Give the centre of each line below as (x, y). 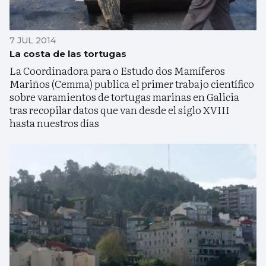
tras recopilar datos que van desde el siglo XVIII (120, 109)
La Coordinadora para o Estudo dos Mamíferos (117, 70)
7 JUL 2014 (33, 40)
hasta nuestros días (54, 122)
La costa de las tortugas (68, 53)
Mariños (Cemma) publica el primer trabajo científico (132, 83)
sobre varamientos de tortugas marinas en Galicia (124, 96)
